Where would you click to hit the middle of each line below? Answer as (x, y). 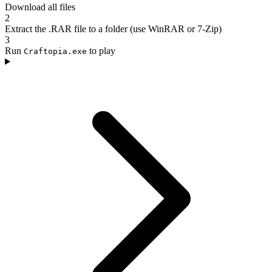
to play (101, 50)
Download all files (40, 7)
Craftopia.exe (55, 51)
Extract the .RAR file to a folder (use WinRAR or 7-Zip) (113, 29)
